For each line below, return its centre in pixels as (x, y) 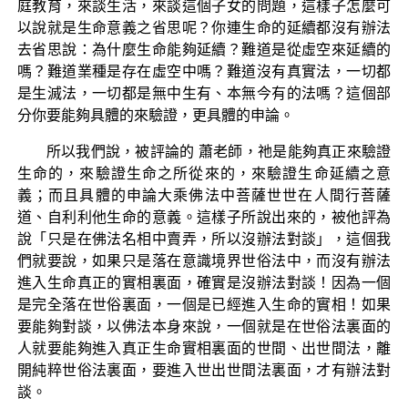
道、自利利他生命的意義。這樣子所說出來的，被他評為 (204, 217)
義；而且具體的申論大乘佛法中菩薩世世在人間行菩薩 (204, 195)
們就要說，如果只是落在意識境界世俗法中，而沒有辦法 (204, 260)
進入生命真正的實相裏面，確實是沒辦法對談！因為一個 (204, 282)
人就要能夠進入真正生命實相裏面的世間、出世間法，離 (204, 348)
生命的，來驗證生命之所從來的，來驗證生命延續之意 (204, 173)
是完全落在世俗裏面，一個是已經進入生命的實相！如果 (204, 304)
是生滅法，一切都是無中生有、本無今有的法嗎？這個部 (204, 93)
